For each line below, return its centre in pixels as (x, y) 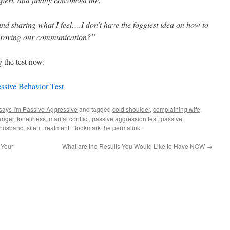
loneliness (31, 118)
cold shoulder (131, 109)
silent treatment (48, 128)
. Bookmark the (91, 128)
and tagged (95, 109)
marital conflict (69, 118)
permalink (126, 128)
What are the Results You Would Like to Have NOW (134, 146)
